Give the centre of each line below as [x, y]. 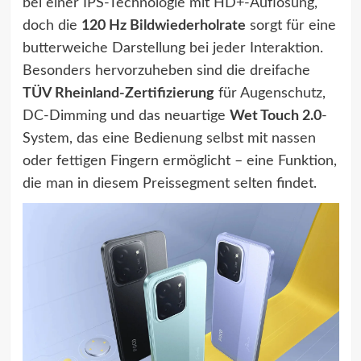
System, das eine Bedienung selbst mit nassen [169, 138]
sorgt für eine [290, 25]
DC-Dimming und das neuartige [126, 116]
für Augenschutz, [270, 93]
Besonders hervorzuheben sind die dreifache [166, 71]
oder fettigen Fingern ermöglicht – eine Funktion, [179, 161]
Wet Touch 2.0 [275, 116]
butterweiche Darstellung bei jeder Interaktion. [172, 48]
